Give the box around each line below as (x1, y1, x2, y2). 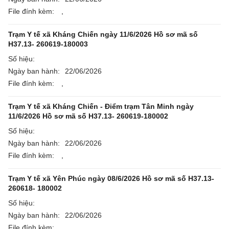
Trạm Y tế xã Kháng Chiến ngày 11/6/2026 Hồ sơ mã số (8, 30, 198, 38)
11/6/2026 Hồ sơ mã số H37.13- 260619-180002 (8, 112, 168, 120)
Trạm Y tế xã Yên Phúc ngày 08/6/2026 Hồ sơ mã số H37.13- (8, 174, 214, 182)
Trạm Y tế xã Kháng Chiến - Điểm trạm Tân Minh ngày (8, 102, 194, 110)
